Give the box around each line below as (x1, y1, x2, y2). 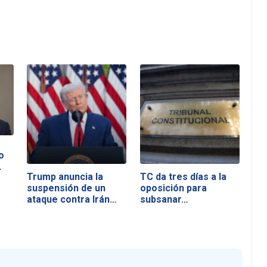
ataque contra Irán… (27, 194, 117, 206)
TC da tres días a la (139, 171, 226, 183)
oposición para (139, 182, 207, 194)
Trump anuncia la (27, 171, 104, 183)
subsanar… (139, 194, 188, 206)
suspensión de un (27, 182, 106, 194)
